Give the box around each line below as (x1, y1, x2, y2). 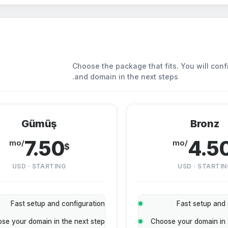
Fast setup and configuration (11, 199, 105, 208)
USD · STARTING (12, 162, 66, 170)
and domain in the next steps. (74, 72, 178, 81)
